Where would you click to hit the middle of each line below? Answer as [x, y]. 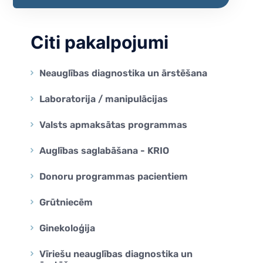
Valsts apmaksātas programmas [113, 125]
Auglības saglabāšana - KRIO [104, 151]
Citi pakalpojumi [100, 42]
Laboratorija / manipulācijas [104, 99]
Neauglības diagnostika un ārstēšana [123, 73]
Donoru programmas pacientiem [114, 176]
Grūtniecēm [66, 202]
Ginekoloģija [67, 228]
